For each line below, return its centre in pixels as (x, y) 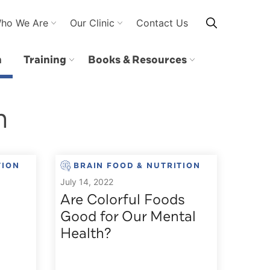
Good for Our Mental (128, 216)
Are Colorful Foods (123, 199)
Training (45, 60)
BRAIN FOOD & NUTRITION (137, 166)
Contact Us (162, 23)
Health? (86, 233)
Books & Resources (137, 60)
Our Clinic (92, 23)
